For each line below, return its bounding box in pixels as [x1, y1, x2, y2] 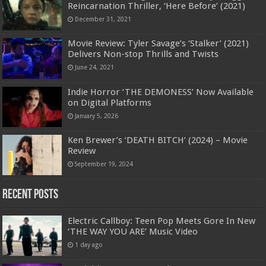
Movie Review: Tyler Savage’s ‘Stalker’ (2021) [68, 38, 249, 49]
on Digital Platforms [68, 97, 152, 108]
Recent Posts [2, 188, 59, 202]
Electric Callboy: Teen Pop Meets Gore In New [68, 216, 256, 226]
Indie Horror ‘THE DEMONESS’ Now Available [68, 86, 254, 97]
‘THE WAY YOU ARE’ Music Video [68, 226, 198, 237]
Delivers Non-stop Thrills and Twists [68, 49, 219, 60]
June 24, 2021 [75, 64, 115, 71]
